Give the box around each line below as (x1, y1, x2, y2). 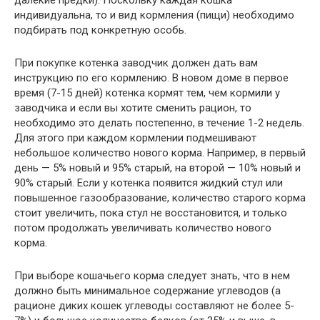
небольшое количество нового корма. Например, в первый (14, 146, 306, 159)
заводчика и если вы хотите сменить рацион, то (14, 101, 251, 114)
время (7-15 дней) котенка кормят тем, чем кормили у (14, 86, 280, 99)
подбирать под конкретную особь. (14, 24, 186, 36)
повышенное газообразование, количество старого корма (14, 191, 306, 204)
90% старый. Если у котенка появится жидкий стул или (14, 176, 283, 189)
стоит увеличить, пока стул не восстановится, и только (14, 206, 287, 219)
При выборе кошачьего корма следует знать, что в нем (14, 269, 290, 282)
